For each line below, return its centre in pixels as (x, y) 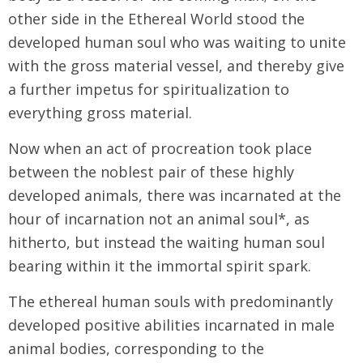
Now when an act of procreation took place (160, 148)
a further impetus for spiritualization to (149, 89)
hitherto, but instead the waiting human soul (167, 242)
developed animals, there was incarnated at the (175, 195)
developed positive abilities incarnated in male (171, 325)
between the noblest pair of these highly (151, 171)
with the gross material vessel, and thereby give (176, 65)
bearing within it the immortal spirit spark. (160, 265)
